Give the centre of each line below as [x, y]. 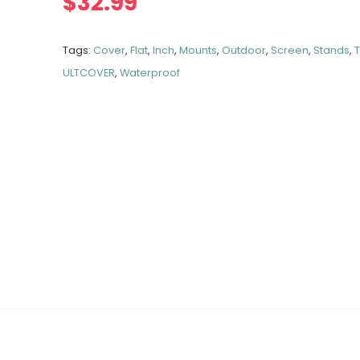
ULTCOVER [89, 73]
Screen [290, 50]
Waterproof [150, 73]
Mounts [198, 50]
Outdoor [244, 50]
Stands [332, 50]
